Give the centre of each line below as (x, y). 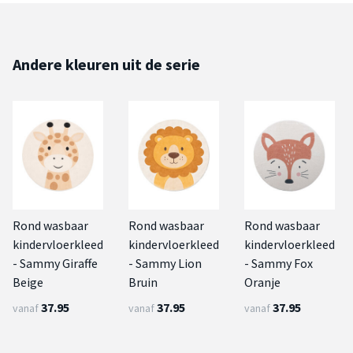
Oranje (262, 282)
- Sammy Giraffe (55, 263)
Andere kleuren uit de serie (106, 64)
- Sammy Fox (279, 263)
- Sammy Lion (165, 263)
